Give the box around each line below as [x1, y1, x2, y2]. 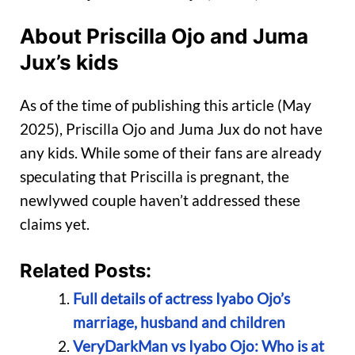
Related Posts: [20, 258, 151, 282]
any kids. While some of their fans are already [20, 143, 322, 162]
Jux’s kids [20, 50, 119, 75]
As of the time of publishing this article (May [20, 96, 311, 115]
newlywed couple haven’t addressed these [20, 191, 300, 210]
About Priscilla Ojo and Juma [20, 24, 308, 49]
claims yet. [20, 215, 90, 234]
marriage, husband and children [72, 312, 285, 331]
